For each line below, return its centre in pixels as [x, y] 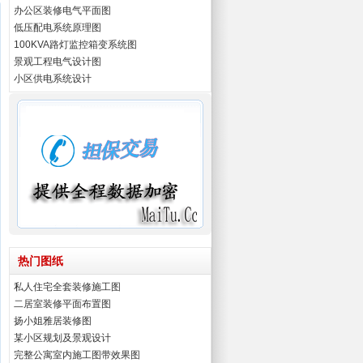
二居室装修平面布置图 [62, 304]
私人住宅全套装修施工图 [67, 287]
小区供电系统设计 [53, 79]
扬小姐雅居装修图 [53, 321]
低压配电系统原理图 [58, 28]
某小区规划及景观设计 [62, 338]
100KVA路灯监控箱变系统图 [75, 45]
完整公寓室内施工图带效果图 [77, 355]
